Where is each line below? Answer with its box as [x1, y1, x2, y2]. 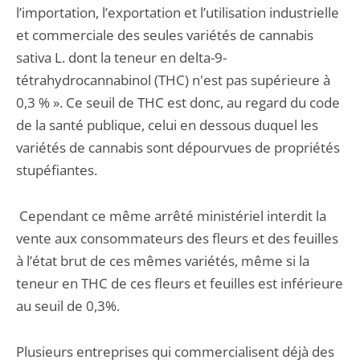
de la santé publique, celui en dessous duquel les [16, 116, 318, 134]
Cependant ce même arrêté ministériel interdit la [16, 207, 326, 225]
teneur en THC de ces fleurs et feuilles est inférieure [16, 274, 343, 292]
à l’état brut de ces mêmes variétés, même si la [16, 252, 309, 270]
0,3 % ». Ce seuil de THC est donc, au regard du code [16, 93, 340, 112]
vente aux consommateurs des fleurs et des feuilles [16, 229, 338, 247]
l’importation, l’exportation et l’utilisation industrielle [16, 3, 339, 22]
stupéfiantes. [16, 161, 97, 179]
